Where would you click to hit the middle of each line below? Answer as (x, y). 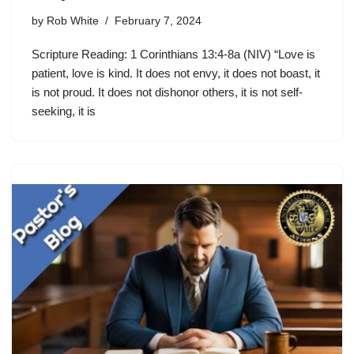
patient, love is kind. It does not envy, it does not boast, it (176, 73)
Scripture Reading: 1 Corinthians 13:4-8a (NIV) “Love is (173, 54)
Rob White (73, 21)
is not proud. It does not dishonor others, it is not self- (167, 92)
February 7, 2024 (158, 21)
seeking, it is (64, 111)
